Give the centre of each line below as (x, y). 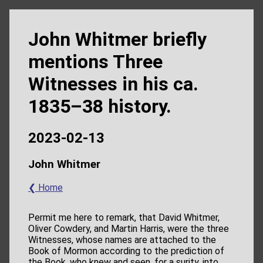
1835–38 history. (100, 106)
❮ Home (45, 188)
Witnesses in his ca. (113, 84)
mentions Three (95, 62)
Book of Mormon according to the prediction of (126, 251)
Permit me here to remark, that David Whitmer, (124, 218)
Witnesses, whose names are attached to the (122, 240)
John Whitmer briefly (117, 39)
